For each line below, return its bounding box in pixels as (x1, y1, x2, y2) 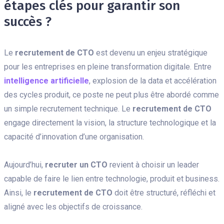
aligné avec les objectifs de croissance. (4, 201, 142, 211)
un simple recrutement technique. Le (4, 103, 132, 113)
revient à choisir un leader (107, 159, 199, 169)
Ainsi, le (4, 187, 33, 197)
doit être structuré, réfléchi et (112, 187, 215, 197)
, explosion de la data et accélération (89, 75, 216, 85)
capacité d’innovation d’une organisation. (4, 131, 144, 141)
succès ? (4, 13, 51, 29)
